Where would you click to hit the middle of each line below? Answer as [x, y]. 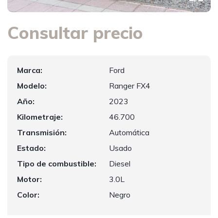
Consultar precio [75, 33]
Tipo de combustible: [57, 163]
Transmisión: [42, 132]
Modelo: [32, 86]
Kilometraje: [40, 117]
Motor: [29, 179]
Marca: [30, 70]
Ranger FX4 [130, 86]
